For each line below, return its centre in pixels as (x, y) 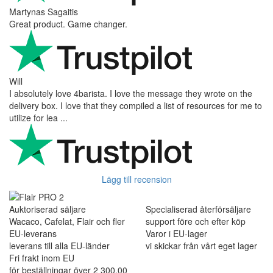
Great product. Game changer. (68, 23)
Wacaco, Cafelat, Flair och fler (67, 222)
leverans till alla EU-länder (59, 246)
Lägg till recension (136, 179)
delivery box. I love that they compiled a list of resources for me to (136, 105)
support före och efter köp (196, 222)
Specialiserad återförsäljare (198, 209)
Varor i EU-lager (176, 234)
